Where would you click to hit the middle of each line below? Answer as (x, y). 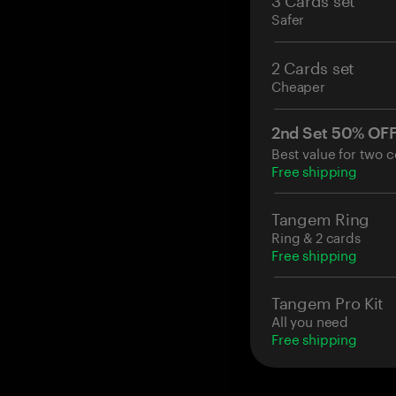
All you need (310, 320)
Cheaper (298, 85)
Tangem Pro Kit (328, 301)
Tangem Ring (321, 217)
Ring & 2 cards (316, 236)
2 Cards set (313, 66)
